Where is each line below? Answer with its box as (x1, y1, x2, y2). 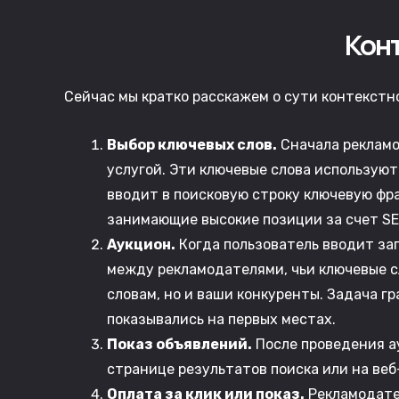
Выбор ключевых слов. (107, 136, 277, 153)
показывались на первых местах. (107, 311, 336, 328)
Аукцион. (107, 236, 175, 253)
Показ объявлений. (107, 336, 252, 353)
